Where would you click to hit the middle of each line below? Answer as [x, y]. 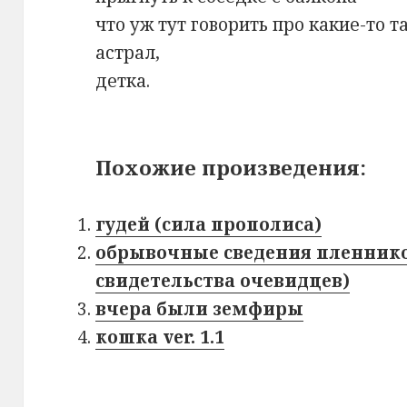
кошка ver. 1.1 [160, 338]
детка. [123, 81]
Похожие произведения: [231, 168]
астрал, [128, 53]
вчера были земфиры [200, 309]
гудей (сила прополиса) [209, 225]
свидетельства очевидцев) [223, 281]
